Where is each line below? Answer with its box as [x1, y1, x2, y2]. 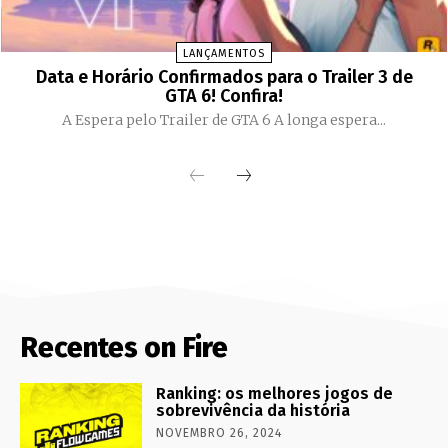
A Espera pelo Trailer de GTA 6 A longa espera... [274, 110, 386, 129]
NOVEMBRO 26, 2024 [156, 425, 283, 440]
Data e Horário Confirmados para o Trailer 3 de [35, 65, 413, 88]
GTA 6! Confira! [165, 84, 283, 107]
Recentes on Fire [20, 330, 228, 364]
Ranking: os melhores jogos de [156, 383, 394, 403]
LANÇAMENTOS [183, 46, 265, 60]
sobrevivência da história [156, 400, 351, 420]
